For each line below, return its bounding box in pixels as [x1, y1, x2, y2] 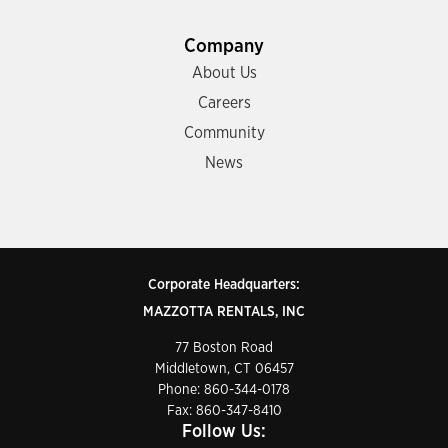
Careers [197, 95, 251, 111]
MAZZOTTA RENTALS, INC [143, 305, 305, 319]
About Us [191, 65, 257, 81]
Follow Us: [182, 423, 266, 441]
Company [184, 37, 264, 56]
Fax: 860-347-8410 [166, 404, 282, 418]
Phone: [158, 383, 204, 397]
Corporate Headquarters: [148, 278, 300, 292]
